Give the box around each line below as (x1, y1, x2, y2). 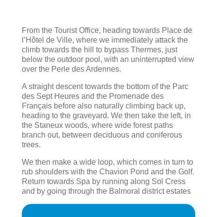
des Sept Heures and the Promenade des (22, 92, 164, 101)
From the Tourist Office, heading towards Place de (22, 26, 192, 35)
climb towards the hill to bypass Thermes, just (22, 46, 177, 54)
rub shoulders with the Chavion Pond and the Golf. (22, 168, 194, 176)
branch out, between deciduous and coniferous (22, 131, 182, 139)
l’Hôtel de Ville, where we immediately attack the (22, 36, 188, 45)
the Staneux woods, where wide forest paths (22, 121, 173, 130)
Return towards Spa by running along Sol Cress (22, 177, 186, 186)
